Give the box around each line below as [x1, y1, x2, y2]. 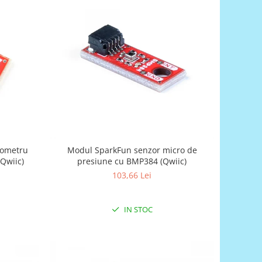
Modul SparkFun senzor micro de [67, 144, 197, 156]
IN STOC [122, 204, 153, 215]
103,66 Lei [112, 169, 152, 181]
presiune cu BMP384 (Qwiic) [77, 155, 187, 167]
